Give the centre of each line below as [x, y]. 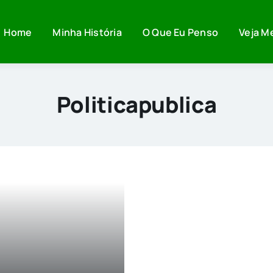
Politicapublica [136, 105]
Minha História [87, 32]
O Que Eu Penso [180, 32]
